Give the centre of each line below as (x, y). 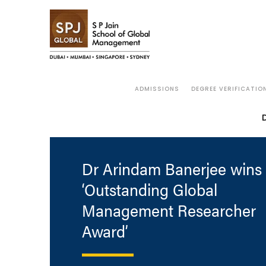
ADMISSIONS (157, 89)
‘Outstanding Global (149, 189)
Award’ (104, 231)
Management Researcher (169, 210)
